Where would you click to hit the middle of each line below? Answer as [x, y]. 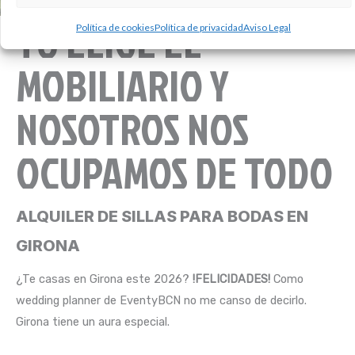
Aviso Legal [267, 27]
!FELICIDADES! [231, 279]
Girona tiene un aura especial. [93, 321]
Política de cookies [115, 27]
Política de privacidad [199, 27]
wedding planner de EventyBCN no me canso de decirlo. [161, 300]
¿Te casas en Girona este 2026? [104, 279]
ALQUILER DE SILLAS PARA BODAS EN [162, 216]
